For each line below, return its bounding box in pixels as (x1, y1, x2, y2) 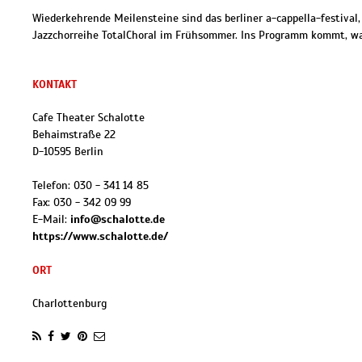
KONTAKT (32, 78, 77, 91)
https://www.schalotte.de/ (32, 229, 168, 243)
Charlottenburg (32, 297, 107, 310)
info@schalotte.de (70, 213, 165, 226)
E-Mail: (32, 213, 70, 226)
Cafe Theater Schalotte (32, 111, 145, 124)
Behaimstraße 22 (32, 128, 116, 141)
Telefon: (32, 179, 74, 192)
